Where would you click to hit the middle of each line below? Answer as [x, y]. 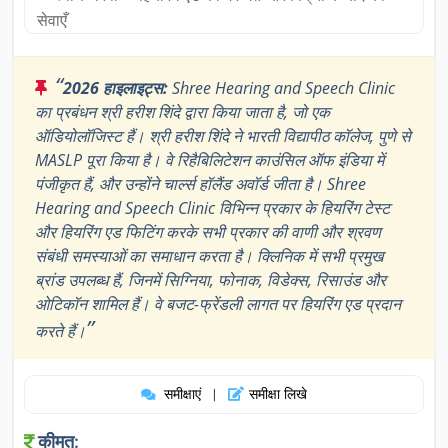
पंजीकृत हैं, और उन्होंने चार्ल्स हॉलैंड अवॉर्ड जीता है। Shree [200, 183]
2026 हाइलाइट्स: [115, 87]
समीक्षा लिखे [278, 393]
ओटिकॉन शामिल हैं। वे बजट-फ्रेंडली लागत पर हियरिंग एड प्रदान [218, 303]
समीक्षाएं [182, 393]
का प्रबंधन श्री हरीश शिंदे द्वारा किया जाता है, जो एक [182, 111]
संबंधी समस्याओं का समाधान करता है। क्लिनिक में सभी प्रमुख [209, 255]
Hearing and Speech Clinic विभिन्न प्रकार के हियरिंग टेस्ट [212, 207]
